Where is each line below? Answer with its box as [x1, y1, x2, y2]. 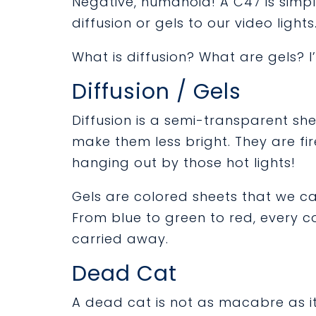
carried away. [72, 230, 169, 248]
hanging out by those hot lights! [72, 154, 296, 171]
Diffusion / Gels [72, 77, 241, 107]
